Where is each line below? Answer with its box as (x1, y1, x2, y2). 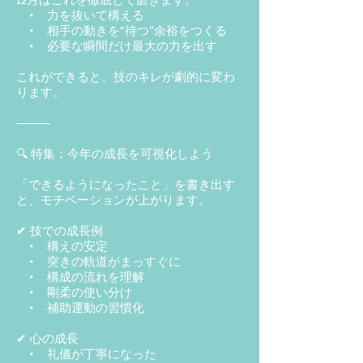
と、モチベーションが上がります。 (16, 191, 211, 207)
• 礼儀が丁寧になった (16, 345, 156, 361)
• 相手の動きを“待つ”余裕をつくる (16, 22, 227, 38)
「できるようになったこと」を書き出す (16, 176, 235, 192)
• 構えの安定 (16, 237, 108, 254)
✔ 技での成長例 (16, 222, 103, 238)
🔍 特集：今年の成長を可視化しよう (16, 145, 213, 161)
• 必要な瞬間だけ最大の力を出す (16, 37, 217, 53)
